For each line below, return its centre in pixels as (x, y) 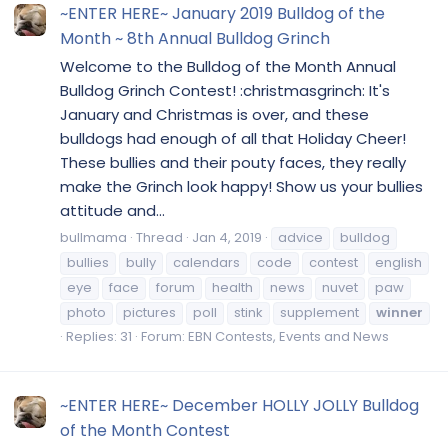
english (398, 262)
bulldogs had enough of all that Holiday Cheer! (233, 138)
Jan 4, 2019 (227, 237)
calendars (206, 262)
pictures (149, 312)
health (232, 287)
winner (399, 312)
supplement (319, 312)
